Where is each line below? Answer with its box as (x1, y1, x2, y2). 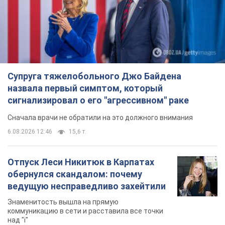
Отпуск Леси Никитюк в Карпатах (8, 157, 154, 168)
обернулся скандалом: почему (8, 169, 142, 180)
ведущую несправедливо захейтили (8, 181, 166, 192)
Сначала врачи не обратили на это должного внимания (8, 114, 193, 122)
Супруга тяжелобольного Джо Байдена (8, 71, 181, 82)
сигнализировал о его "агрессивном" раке (8, 95, 189, 106)
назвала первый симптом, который (8, 83, 163, 94)
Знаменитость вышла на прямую (8, 198, 119, 206)
